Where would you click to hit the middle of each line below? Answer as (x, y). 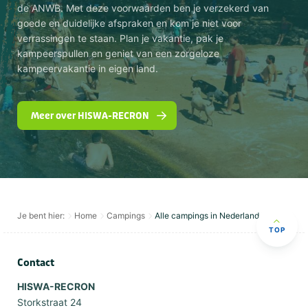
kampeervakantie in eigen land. (88, 69)
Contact (36, 263)
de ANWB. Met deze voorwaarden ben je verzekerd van (143, 8)
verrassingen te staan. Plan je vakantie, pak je (120, 38)
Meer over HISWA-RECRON (90, 116)
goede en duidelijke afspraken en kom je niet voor (129, 23)
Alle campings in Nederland (207, 216)
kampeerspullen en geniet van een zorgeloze (118, 54)
